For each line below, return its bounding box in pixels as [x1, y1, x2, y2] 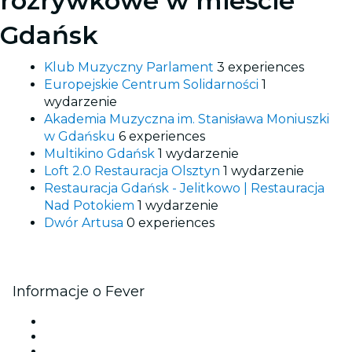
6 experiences [119, 128, 205, 144]
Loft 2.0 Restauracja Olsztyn [44, 163, 223, 178]
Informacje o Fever [13, 282, 145, 300]
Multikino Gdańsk [44, 145, 158, 161]
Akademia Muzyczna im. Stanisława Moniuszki [44, 111, 329, 126]
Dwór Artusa [44, 214, 126, 230]
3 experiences [217, 59, 304, 75]
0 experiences [126, 214, 214, 230]
